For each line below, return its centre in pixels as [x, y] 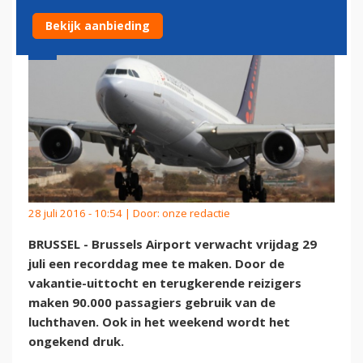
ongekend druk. [78, 342]
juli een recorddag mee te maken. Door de [156, 264]
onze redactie [196, 213]
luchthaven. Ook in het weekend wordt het [159, 322]
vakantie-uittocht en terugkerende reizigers [165, 283]
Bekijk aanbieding [98, 26]
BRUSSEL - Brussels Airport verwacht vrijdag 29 [173, 244]
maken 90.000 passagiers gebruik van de [152, 303]
